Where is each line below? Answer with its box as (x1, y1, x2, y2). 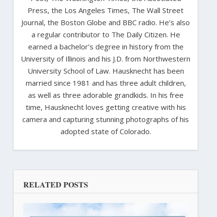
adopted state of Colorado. (60, 126, 151, 136)
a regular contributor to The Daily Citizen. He (31, 29, 180, 39)
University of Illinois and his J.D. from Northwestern (21, 53, 190, 63)
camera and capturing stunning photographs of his (22, 114, 189, 124)
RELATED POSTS (23, 178, 88, 190)
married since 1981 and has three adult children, (25, 77, 186, 88)
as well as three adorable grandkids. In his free (28, 90, 184, 100)
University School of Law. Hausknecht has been (27, 65, 184, 76)
